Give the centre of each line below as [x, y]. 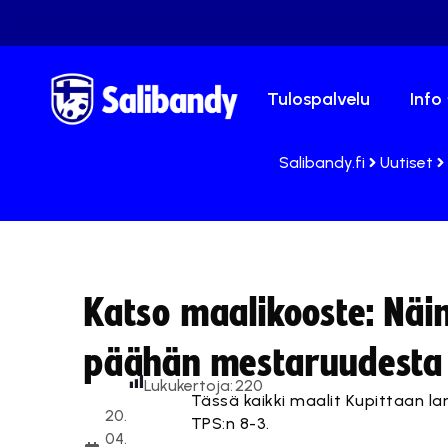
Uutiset [406, 162]
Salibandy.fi [322, 162]
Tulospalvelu [319, 99]
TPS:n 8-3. [230, 423]
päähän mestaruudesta [263, 364]
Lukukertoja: [188, 385]
